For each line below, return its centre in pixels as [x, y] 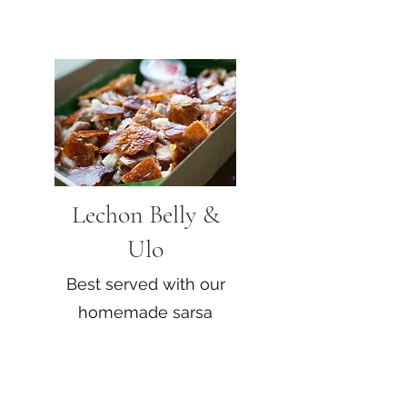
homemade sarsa [145, 312]
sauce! [145, 340]
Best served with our [145, 283]
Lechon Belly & [145, 214]
